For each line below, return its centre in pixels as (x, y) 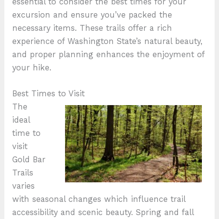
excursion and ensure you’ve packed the (92, 15)
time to (27, 133)
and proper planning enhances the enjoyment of (109, 54)
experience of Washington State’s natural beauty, (108, 41)
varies (24, 186)
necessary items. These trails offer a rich (92, 28)
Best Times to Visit (49, 93)
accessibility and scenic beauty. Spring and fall (103, 212)
